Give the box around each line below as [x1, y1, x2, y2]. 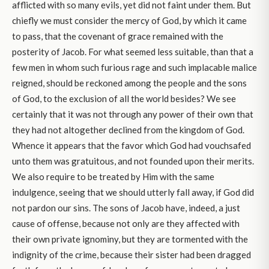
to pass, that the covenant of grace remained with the [12, 31, 223, 42]
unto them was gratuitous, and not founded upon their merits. [12, 156, 254, 167]
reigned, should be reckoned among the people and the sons [12, 77, 247, 89]
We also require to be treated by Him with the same [12, 171, 214, 183]
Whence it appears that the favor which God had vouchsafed [12, 140, 251, 151]
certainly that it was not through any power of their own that [12, 109, 253, 120]
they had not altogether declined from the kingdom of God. [12, 124, 244, 136]
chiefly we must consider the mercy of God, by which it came [12, 15, 247, 26]
